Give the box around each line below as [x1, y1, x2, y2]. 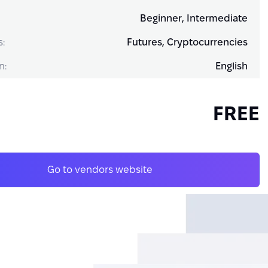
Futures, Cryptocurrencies [126, 37, 248, 47]
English [215, 61, 248, 71]
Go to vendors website [47, 165, 153, 175]
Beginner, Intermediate [139, 13, 248, 23]
